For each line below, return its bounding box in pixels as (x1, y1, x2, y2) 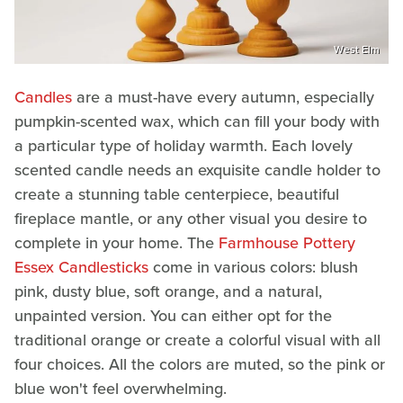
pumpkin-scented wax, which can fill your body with (14, 110, 380, 134)
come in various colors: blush (148, 255, 358, 280)
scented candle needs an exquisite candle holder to (14, 158, 381, 183)
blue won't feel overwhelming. (14, 377, 231, 401)
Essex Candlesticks (14, 255, 148, 280)
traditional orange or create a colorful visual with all (14, 328, 381, 353)
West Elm (334, 41, 380, 58)
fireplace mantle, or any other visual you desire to (14, 207, 367, 231)
